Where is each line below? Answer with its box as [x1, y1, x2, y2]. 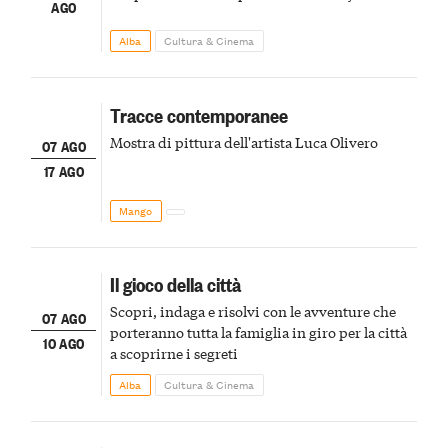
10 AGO [43, 331, 85, 353]
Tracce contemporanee [109, 100, 288, 128]
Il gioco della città [109, 270, 241, 298]
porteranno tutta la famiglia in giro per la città [109, 322, 407, 343]
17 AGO [43, 160, 84, 181]
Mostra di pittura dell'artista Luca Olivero [109, 131, 378, 152]
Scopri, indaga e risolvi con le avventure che [109, 301, 396, 322]
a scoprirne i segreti [109, 343, 238, 364]
